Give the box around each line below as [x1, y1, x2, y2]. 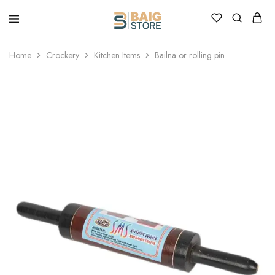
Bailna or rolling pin [155, 49, 225, 61]
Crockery [46, 49, 79, 61]
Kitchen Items [94, 49, 140, 61]
